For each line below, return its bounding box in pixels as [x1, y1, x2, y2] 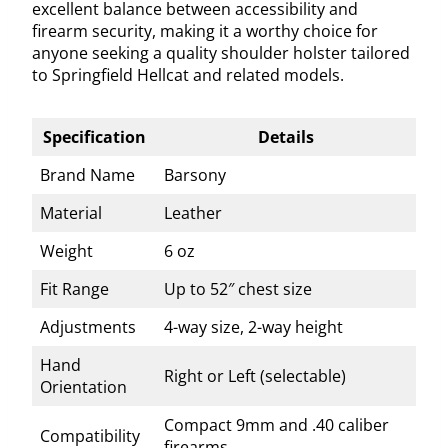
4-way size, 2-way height [164, 315, 343, 338]
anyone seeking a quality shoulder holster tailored [32, 41, 410, 64]
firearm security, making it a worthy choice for [32, 19, 378, 42]
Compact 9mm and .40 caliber [164, 413, 389, 436]
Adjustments [40, 315, 136, 338]
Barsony [164, 163, 226, 186]
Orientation [40, 375, 127, 398]
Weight [40, 239, 93, 262]
